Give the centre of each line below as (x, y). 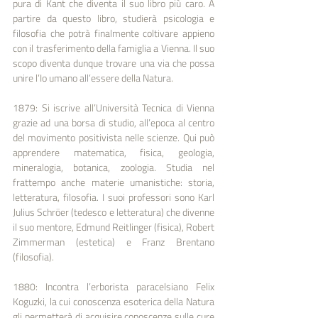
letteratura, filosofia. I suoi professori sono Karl (114, 197)
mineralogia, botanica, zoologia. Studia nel (114, 167)
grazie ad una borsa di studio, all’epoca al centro (114, 122)
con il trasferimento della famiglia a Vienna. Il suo (114, 48)
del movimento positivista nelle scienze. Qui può (114, 137)
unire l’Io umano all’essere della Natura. (93, 77)
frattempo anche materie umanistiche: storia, (114, 182)
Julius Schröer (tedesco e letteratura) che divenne (114, 212)
